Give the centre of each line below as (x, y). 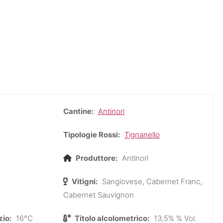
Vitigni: (84, 181)
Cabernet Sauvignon (98, 195)
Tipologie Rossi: (91, 134)
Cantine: (78, 111)
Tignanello (142, 134)
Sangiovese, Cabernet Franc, (151, 181)
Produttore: (96, 158)
